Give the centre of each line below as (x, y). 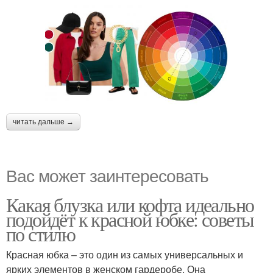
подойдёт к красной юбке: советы (130, 219)
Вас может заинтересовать (107, 175)
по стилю (41, 234)
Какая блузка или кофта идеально (130, 205)
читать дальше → (43, 122)
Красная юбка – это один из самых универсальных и (125, 255)
